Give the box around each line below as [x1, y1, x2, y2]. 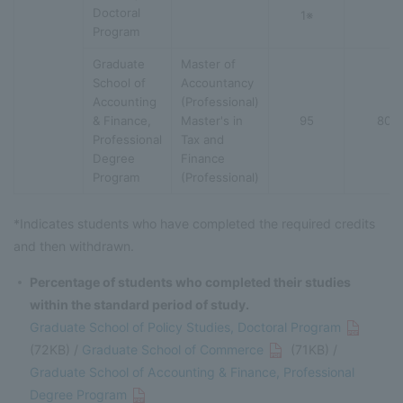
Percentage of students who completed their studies [30, 273, 352, 290]
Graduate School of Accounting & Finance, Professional [30, 363, 355, 380]
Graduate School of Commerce [82, 341, 264, 357]
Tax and [181, 131, 224, 147]
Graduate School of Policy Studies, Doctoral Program [30, 318, 342, 335]
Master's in [181, 112, 243, 128]
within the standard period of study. [30, 296, 250, 312]
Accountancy [181, 75, 254, 90]
